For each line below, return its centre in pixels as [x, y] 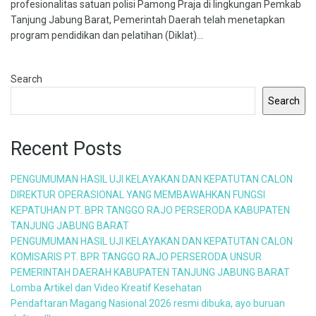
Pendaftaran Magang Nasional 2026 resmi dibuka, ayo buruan [148, 303]
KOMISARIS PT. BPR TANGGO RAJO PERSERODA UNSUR [136, 256]
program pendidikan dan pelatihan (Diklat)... [107, 35]
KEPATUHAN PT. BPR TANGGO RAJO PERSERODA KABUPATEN [150, 210]
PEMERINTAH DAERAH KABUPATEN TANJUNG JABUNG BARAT [150, 272]
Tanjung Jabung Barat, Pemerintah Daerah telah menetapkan [148, 20]
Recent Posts [66, 149]
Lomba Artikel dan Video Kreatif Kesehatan [106, 287]
